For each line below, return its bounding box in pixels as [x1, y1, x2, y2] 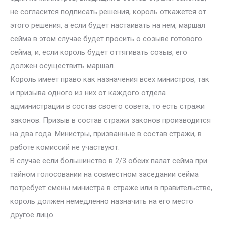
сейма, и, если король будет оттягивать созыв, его [10, 48, 187, 57]
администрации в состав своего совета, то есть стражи [10, 102, 205, 111]
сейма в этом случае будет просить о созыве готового [10, 34, 202, 43]
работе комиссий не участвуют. [10, 143, 120, 152]
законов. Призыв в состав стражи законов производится [10, 116, 211, 125]
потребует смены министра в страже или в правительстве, [10, 183, 212, 192]
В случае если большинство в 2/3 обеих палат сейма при [10, 156, 207, 165]
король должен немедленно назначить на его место [10, 197, 193, 206]
